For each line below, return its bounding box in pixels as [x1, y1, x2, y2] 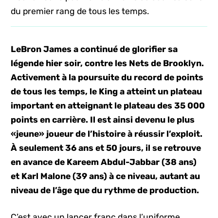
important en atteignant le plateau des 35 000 [11, 101, 205, 110]
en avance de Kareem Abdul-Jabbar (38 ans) [11, 157, 197, 167]
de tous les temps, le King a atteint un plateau [11, 87, 202, 96]
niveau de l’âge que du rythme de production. [11, 185, 200, 195]
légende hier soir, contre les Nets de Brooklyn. [11, 58, 204, 68]
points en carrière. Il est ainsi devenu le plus [11, 115, 195, 125]
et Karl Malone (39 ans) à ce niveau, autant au [11, 171, 200, 181]
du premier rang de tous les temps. [11, 6, 149, 16]
